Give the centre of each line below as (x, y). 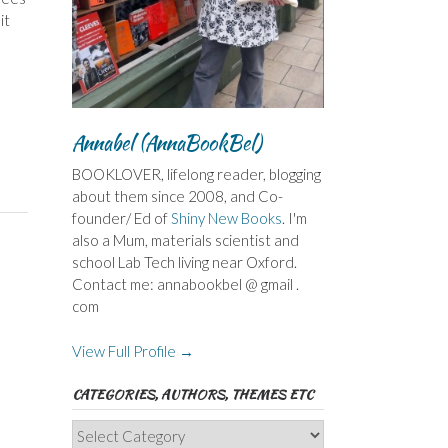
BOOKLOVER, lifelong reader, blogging (196, 174)
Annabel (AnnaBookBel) (166, 143)
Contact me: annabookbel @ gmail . (185, 284)
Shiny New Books (226, 218)
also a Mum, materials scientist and (185, 240)
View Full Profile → (132, 350)
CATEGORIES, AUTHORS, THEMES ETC (192, 394)
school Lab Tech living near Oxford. (184, 262)
